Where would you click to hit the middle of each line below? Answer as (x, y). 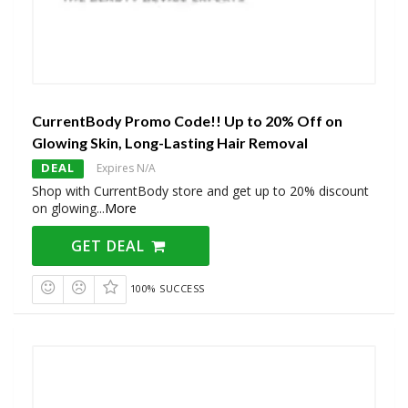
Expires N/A (126, 168)
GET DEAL (111, 246)
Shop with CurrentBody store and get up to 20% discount (200, 191)
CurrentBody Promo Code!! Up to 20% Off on (187, 121)
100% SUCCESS (167, 289)
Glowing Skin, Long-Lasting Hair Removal (170, 143)
